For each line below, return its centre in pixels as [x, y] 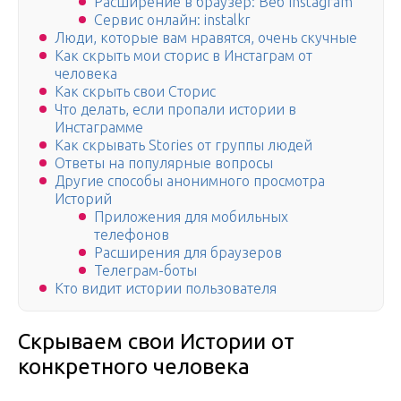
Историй [83, 199]
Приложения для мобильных [191, 217]
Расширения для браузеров [188, 253]
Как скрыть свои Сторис [135, 92]
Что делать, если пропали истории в [175, 110]
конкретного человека [134, 367]
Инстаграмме [99, 128]
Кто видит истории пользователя [166, 289]
